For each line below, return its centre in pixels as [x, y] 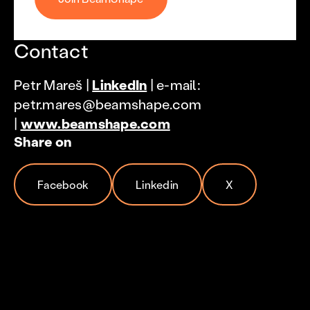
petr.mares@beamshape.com [108, 104]
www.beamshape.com [95, 123]
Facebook [63, 184]
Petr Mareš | [53, 84]
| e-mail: [174, 84]
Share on [43, 141]
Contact [51, 51]
